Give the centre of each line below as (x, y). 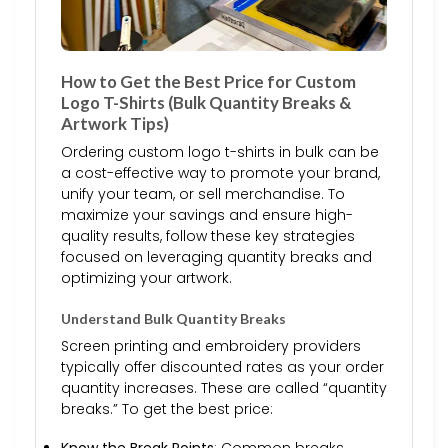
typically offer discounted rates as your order (222, 366)
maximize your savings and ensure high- (207, 215)
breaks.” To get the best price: (167, 408)
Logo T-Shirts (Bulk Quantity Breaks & (206, 102)
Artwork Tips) (115, 123)
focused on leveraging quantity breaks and (216, 257)
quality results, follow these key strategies (208, 236)
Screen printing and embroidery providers (211, 345)
